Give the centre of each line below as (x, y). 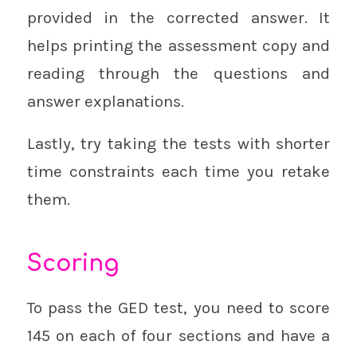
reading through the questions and (178, 73)
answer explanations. (105, 101)
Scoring (73, 263)
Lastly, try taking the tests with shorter (178, 143)
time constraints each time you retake (178, 171)
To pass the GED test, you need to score (178, 308)
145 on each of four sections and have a (178, 336)
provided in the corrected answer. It (178, 17)
